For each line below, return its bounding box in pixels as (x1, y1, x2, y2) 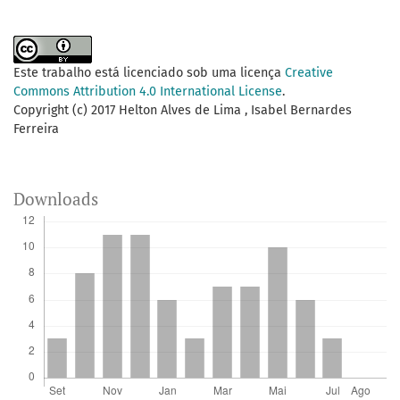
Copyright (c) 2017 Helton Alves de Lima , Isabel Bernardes (13, 103, 352, 119)
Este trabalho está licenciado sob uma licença (13, 65, 285, 81)
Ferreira (13, 121, 59, 137)
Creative (285, 65, 333, 81)
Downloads (13, 187, 98, 211)
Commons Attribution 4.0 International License (13, 84, 282, 100)
